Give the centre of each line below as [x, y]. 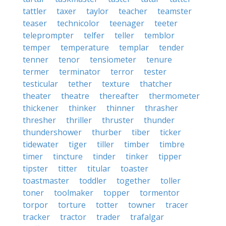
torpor [35, 205]
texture [116, 84]
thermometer [174, 96]
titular [99, 168]
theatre [75, 96]
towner [142, 205]
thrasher [161, 108]
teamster [175, 11]
